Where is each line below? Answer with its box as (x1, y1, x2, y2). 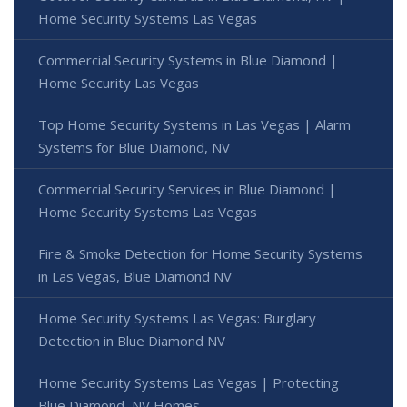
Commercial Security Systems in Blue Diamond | (38, 51, 338, 70)
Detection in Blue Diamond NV (38, 332, 225, 351)
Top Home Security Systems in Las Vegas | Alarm (38, 115, 351, 134)
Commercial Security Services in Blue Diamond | (38, 180, 336, 199)
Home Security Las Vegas (38, 74, 199, 93)
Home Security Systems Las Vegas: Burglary (38, 309, 316, 328)
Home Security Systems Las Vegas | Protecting (38, 373, 339, 392)
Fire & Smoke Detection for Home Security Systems (38, 244, 362, 263)
